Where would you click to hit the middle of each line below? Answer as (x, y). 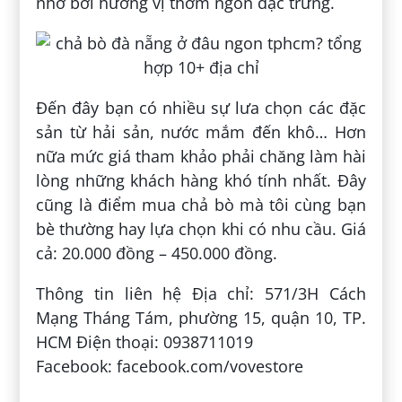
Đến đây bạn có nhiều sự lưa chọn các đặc (201, 108)
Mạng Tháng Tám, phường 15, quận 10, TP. (201, 318)
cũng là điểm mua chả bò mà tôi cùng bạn (201, 205)
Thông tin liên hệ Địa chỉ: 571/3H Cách (201, 294)
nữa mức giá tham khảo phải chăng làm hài (201, 157)
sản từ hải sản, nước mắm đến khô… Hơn (201, 132)
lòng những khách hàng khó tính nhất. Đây (201, 181)
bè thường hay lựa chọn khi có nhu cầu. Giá (201, 229)
